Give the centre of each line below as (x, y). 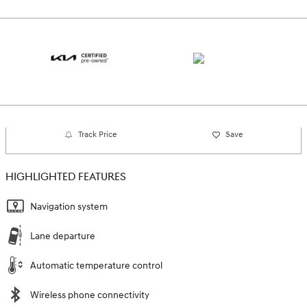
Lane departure (63, 236)
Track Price (98, 135)
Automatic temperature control (96, 265)
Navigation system (69, 206)
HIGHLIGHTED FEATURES (66, 177)
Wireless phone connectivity (90, 295)
